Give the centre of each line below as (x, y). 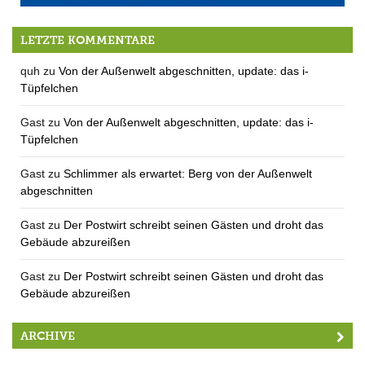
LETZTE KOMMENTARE (88, 41)
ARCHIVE (48, 336)
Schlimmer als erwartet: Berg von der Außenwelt (188, 174)
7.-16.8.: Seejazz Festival (85, 31)
